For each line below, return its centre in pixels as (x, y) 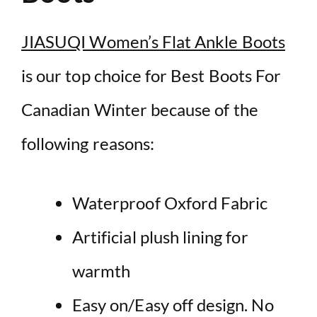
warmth (102, 271)
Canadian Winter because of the (140, 110)
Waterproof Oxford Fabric (170, 203)
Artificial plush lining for (160, 237)
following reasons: (88, 144)
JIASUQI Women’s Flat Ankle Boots (153, 42)
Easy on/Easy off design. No (173, 305)
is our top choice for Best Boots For (151, 76)
